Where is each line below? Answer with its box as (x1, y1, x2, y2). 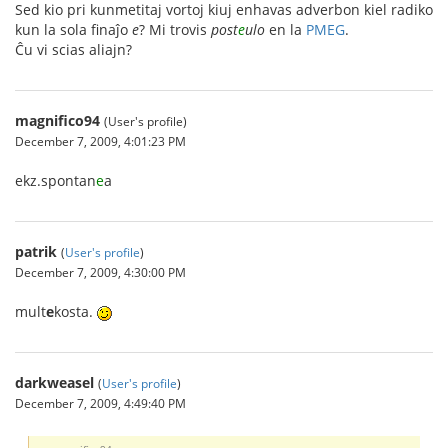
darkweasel (15, 373, 94, 392)
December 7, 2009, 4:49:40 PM (15, 395, 186, 411)
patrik (15, 242, 57, 261)
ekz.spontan (15, 171, 96, 190)
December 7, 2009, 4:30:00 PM (15, 264, 186, 280)
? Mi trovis (139, 20, 211, 39)
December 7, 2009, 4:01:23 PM (15, 133, 186, 149)
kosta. (54, 302, 97, 321)
